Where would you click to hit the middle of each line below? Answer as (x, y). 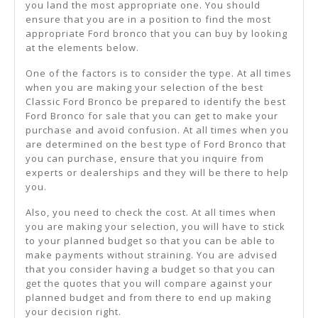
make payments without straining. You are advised (152, 255)
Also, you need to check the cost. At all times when (151, 213)
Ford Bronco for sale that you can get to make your (152, 116)
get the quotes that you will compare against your (149, 284)
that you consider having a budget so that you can (150, 269)
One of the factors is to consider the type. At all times (159, 73)
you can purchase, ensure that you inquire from (145, 159)
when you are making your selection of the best (144, 88)
